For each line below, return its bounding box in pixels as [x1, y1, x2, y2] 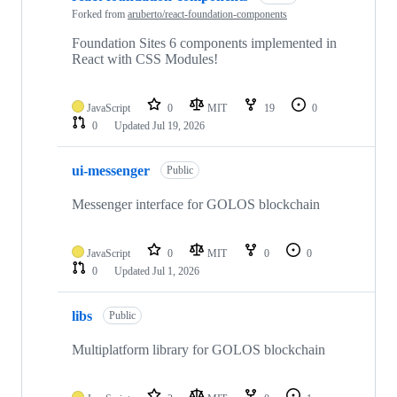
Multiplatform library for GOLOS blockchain [72, 342, 325, 358]
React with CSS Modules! [72, 51, 218, 67]
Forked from [72, 8, 128, 21]
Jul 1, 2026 [152, 265, 199, 278]
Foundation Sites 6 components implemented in [72, 35, 337, 51]
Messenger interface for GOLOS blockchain [72, 197, 320, 213]
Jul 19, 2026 [152, 120, 205, 133]
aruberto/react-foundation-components [128, 8, 287, 21]
